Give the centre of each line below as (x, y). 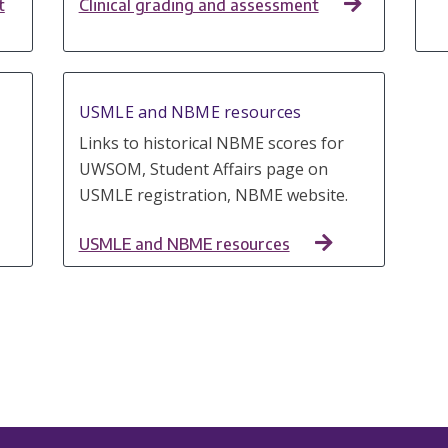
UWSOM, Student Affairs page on (203, 169)
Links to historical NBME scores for (211, 143)
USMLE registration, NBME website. (213, 195)
